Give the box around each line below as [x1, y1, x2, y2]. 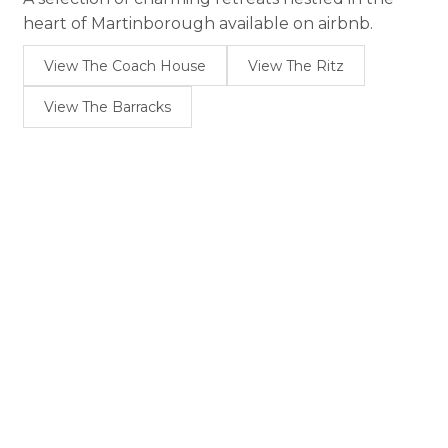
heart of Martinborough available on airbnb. [23, 14, 374, 34]
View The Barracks [44, 97, 172, 116]
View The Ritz [247, 56, 344, 75]
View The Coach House [44, 56, 207, 75]
